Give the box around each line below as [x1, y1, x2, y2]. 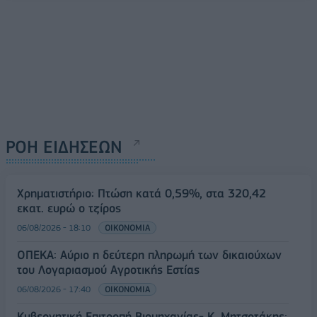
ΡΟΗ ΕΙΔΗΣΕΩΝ [6, 136, 122, 157]
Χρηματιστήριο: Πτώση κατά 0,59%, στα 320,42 [17, 185, 266, 200]
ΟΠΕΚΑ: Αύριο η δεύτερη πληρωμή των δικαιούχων [17, 247, 282, 262]
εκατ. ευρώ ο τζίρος [17, 200, 121, 215]
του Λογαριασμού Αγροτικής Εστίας [17, 262, 200, 277]
